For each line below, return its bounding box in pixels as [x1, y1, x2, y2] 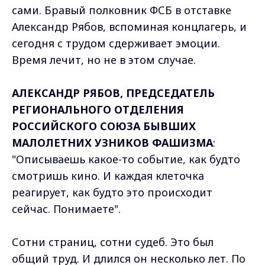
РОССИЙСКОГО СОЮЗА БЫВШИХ [12, 118, 196, 133]
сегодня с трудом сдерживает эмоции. [12, 35, 220, 50]
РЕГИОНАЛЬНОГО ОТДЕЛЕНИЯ [12, 102, 184, 117]
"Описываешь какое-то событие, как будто [12, 151, 240, 166]
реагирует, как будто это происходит [12, 185, 212, 199]
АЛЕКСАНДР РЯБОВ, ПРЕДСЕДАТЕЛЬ [12, 85, 215, 100]
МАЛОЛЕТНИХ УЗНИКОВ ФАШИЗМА [12, 135, 213, 150]
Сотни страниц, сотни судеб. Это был [12, 234, 214, 249]
